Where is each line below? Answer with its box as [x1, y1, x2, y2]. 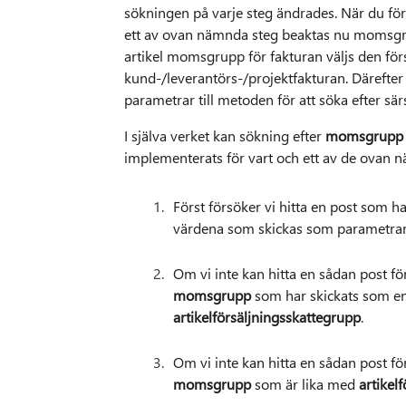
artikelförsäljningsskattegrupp [172, 307, 361, 327]
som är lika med [254, 374, 359, 394]
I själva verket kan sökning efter [123, 126, 325, 146]
